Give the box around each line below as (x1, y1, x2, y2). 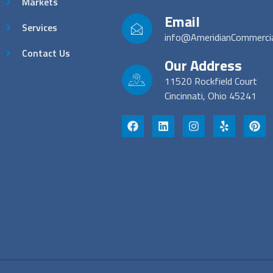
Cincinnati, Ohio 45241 (164, 88, 257, 103)
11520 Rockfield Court (164, 74, 257, 88)
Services (22, 20, 57, 35)
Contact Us (22, 46, 70, 60)
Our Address (164, 54, 242, 76)
